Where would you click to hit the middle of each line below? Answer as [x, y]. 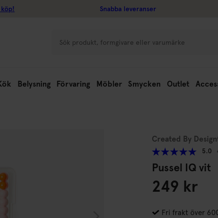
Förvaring [73, 84]
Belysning [34, 84]
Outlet [178, 84]
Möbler [109, 84]
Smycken [145, 84]
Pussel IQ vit [182, 167]
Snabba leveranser [128, 9]
